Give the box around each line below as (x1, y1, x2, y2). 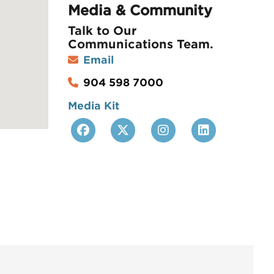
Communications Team (67, 37, 210, 51)
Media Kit (67, 99, 119, 112)
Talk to (67, 23, 113, 38)
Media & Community (67, 2, 212, 20)
